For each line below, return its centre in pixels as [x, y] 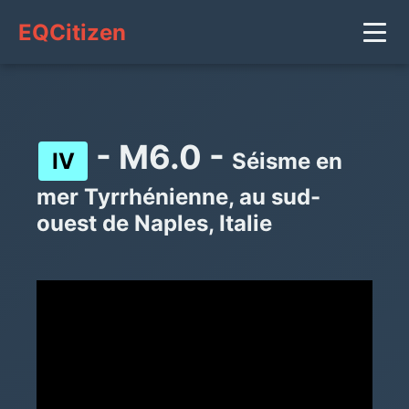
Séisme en [287, 161]
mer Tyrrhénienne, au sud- [178, 196]
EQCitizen [72, 32]
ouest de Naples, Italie [154, 223]
